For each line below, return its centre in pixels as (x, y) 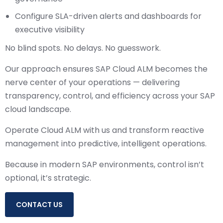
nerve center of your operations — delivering (92, 82)
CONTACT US (39, 205)
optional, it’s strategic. (48, 178)
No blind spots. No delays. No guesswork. (83, 48)
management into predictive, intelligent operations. (106, 144)
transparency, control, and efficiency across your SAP (110, 96)
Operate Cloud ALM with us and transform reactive (105, 130)
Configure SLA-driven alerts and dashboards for (108, 16)
